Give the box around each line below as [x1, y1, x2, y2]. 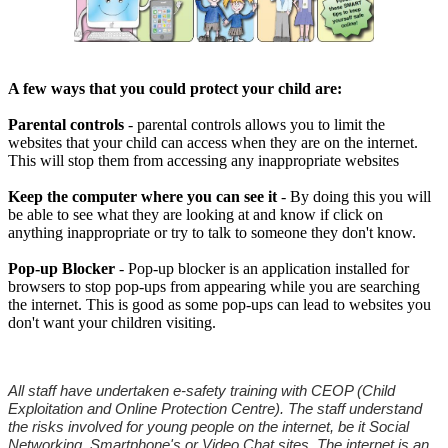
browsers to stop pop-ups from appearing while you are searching [8, 278, 420, 295]
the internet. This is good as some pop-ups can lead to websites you [8, 296, 431, 313]
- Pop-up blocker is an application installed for [115, 260, 409, 277]
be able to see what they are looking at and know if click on [8, 206, 383, 223]
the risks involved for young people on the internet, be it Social [8, 419, 409, 435]
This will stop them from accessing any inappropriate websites [8, 152, 399, 169]
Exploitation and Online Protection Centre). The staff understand [8, 401, 426, 417]
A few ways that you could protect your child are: [8, 80, 342, 97]
